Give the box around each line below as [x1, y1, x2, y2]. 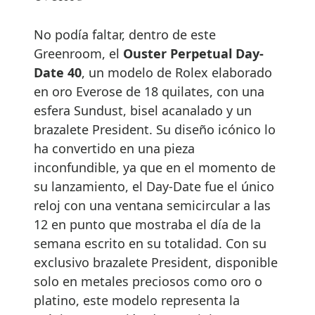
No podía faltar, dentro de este [34, 26, 216, 44]
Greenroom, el [34, 45, 123, 63]
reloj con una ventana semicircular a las [34, 197, 271, 214]
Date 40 [34, 64, 82, 82]
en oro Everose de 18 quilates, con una [34, 83, 264, 101]
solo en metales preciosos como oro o [34, 273, 262, 290]
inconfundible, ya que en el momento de [34, 159, 276, 176]
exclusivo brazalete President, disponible [34, 254, 278, 271]
